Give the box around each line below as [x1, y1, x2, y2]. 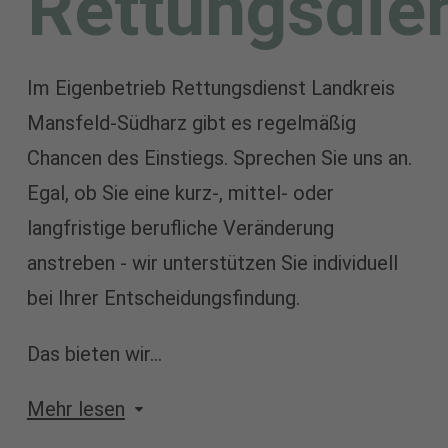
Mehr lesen [26, 396, 125, 421]
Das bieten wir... [26, 341, 162, 366]
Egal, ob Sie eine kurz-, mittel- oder [26, 181, 334, 206]
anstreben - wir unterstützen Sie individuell [26, 251, 398, 276]
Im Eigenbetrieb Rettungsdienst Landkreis [26, 76, 395, 101]
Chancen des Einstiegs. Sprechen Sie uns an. [26, 146, 412, 171]
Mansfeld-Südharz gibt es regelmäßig [26, 111, 356, 136]
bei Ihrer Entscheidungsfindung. [26, 286, 300, 311]
